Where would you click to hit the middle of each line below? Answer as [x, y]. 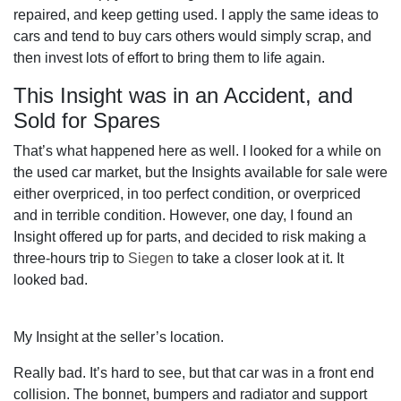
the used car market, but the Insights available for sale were [200, 172]
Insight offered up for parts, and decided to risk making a [190, 237]
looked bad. [51, 280]
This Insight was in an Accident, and [183, 95]
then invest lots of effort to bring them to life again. [169, 58]
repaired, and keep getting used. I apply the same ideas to [196, 15]
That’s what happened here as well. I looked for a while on [197, 151]
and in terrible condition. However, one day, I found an [183, 215]
